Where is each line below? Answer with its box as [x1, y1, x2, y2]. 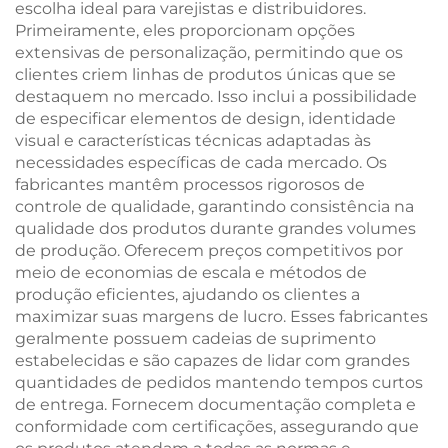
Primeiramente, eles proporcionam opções [15, 21, 355, 40]
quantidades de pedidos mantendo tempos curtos [15, 373, 423, 392]
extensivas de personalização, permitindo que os [15, 43, 403, 62]
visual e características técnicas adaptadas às [15, 131, 371, 150]
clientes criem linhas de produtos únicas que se [15, 65, 396, 84]
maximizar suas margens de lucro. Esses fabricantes [15, 307, 428, 326]
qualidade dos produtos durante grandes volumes [15, 219, 416, 238]
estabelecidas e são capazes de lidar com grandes [15, 351, 410, 370]
